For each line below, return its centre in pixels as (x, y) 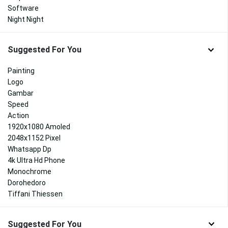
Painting (21, 70)
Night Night (26, 20)
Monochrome (30, 171)
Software (23, 8)
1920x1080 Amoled (39, 126)
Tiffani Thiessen (35, 194)
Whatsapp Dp (30, 149)
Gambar (21, 93)
